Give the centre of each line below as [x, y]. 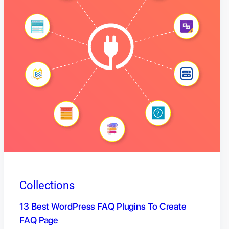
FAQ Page [39, 220]
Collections [47, 186]
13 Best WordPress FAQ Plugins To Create [103, 207]
